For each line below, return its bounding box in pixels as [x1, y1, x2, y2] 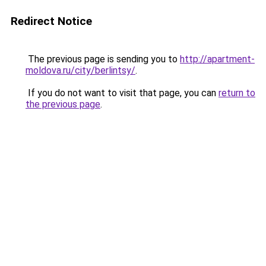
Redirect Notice [11, 14, 92, 28]
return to [218, 87, 255, 99]
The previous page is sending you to [26, 53, 180, 65]
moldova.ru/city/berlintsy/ [26, 65, 135, 76]
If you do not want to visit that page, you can [26, 87, 218, 99]
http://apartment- [180, 53, 255, 65]
